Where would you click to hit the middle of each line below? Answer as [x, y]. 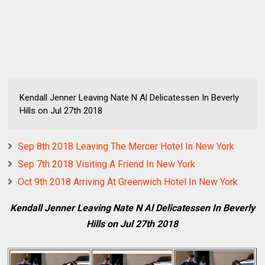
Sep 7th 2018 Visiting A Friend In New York [107, 164]
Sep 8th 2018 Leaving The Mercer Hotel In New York [126, 147]
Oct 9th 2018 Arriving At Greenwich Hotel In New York [128, 182]
